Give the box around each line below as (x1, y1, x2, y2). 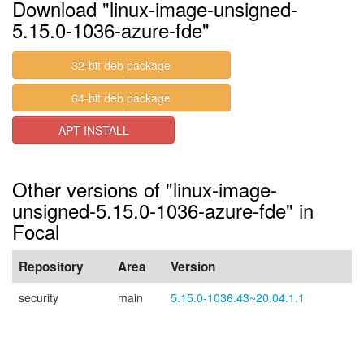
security (19, 289, 58, 305)
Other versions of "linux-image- (12, 175, 277, 203)
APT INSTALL (58, 122, 129, 138)
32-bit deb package (71, 57, 171, 73)
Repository (19, 258, 84, 275)
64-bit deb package (71, 89, 171, 106)
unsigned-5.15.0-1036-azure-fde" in (12, 196, 314, 224)
